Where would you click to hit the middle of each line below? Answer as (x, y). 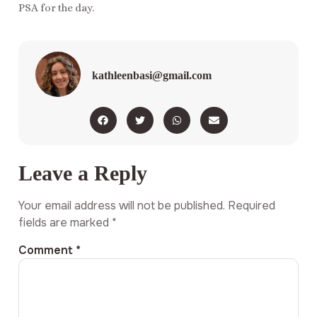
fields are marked (65, 222)
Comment (47, 250)
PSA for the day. (56, 8)
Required (252, 205)
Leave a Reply (83, 173)
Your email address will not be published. (122, 205)
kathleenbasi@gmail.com (152, 75)
